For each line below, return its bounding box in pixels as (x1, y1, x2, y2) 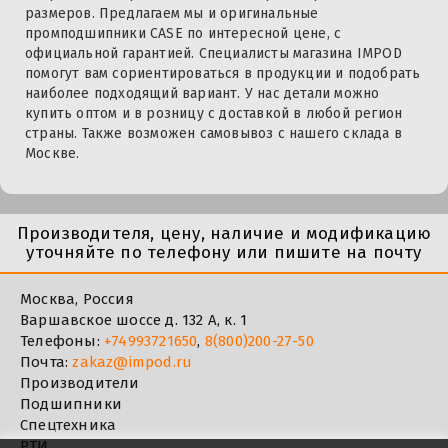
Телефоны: (20, 332, 104, 351)
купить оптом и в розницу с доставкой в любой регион (25, 105, 403, 123)
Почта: (20, 353, 73, 372)
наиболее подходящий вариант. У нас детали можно (25, 85, 380, 103)
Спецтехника (20, 416, 117, 435)
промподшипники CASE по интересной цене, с (25, 25, 342, 43)
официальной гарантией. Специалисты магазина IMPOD (25, 45, 402, 63)
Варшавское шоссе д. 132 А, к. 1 (20, 311, 248, 330)
